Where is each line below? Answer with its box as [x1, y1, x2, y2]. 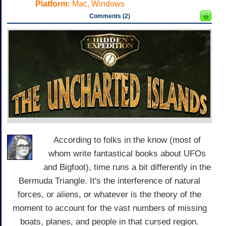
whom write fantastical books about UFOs [48, 148, 206, 158]
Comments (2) [89, 13, 130, 20]
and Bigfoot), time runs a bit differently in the [43, 162, 211, 172]
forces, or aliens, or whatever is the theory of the [18, 189, 201, 199]
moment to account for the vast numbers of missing [12, 203, 207, 213]
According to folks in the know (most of [53, 135, 201, 145]
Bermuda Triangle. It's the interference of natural [19, 176, 200, 186]
